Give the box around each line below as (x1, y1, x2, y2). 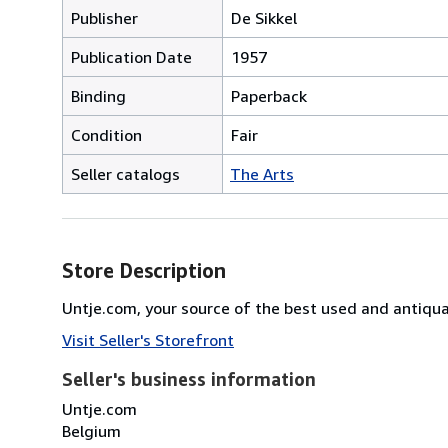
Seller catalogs (71, 163, 180, 184)
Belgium (62, 420, 121, 441)
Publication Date (71, 46, 192, 67)
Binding (71, 85, 126, 106)
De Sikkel (231, 7, 297, 28)
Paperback (231, 85, 307, 106)
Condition (71, 124, 142, 145)
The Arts (230, 163, 294, 184)
